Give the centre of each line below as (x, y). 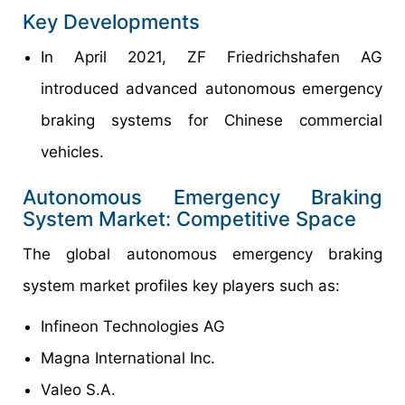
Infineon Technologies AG (133, 326)
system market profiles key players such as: (181, 285)
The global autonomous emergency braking (202, 254)
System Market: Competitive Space (189, 218)
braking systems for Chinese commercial (212, 120)
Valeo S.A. (78, 389)
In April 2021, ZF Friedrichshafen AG (212, 57)
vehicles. (72, 151)
